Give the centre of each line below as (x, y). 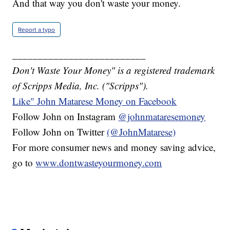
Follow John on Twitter (60, 131)
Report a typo (37, 29)
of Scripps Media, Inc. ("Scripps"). (81, 85)
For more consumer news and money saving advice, (114, 147)
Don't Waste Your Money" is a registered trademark (114, 70)
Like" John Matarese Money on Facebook (95, 101)
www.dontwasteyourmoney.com (99, 162)
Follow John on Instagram (65, 116)
